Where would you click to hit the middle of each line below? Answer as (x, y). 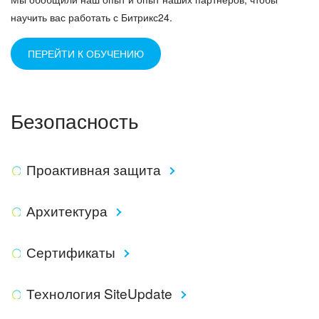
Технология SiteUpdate (101, 293)
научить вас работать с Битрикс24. (91, 17)
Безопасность (75, 120)
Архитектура (68, 210)
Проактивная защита (95, 169)
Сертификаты (72, 252)
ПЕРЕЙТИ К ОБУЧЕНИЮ (86, 53)
